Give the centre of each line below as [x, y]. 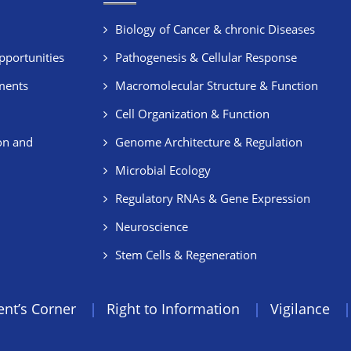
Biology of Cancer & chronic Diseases [215, 29]
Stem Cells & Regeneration [186, 255]
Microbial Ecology [163, 170]
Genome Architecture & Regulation [209, 142]
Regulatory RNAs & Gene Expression [213, 198]
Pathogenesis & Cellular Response [206, 57]
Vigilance [300, 309]
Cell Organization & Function [193, 114]
